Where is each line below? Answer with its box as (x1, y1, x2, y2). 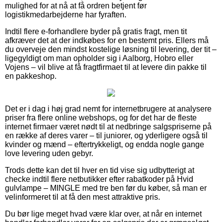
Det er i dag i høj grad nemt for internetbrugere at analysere (5, 104, 212, 113)
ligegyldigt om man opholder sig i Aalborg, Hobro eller (5, 54, 193, 62)
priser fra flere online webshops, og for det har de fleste (5, 113, 197, 122)
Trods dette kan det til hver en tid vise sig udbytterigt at (5, 166, 194, 174)
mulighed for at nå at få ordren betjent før (5, 1, 147, 10)
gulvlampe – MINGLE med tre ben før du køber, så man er (5, 183, 207, 192)
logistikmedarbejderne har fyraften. (5, 10, 126, 19)
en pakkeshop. (5, 71, 56, 80)
